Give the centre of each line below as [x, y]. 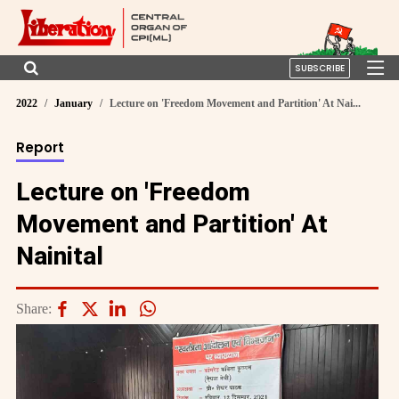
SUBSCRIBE [320, 68]
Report [40, 147]
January [73, 103]
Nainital [60, 256]
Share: [34, 308]
